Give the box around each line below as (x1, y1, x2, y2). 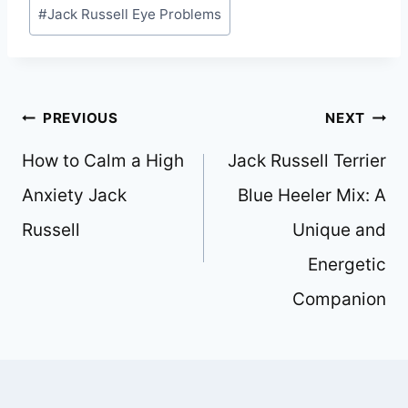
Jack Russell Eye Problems (47, 5, 222, 24)
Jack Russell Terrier (228, 149, 386, 171)
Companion (292, 288, 386, 310)
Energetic (308, 253, 386, 275)
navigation (21, 137, 127, 163)
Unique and (292, 219, 386, 240)
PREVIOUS (42, 109, 118, 127)
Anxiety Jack (22, 184, 127, 206)
